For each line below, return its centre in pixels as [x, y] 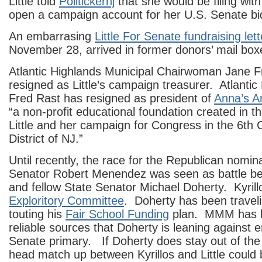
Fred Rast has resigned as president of [111, 98]
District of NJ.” [46, 139]
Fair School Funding [117, 214]
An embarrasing [52, 36]
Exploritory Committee [66, 201]
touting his [37, 214]
